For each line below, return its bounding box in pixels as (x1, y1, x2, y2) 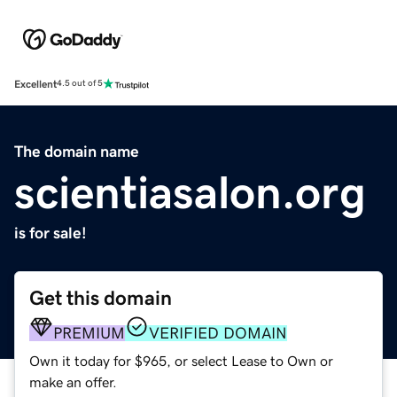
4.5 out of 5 (57, 79, 103, 89)
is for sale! (14, 224, 87, 241)
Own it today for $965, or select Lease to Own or (29, 353, 333, 368)
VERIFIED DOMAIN (149, 324, 287, 341)
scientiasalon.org (14, 168, 366, 215)
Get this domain (29, 287, 172, 308)
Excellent (14, 78, 57, 90)
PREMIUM (53, 324, 125, 341)
